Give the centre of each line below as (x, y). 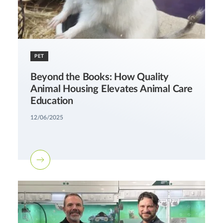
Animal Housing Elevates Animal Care (111, 89)
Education (52, 101)
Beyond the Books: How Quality (100, 77)
